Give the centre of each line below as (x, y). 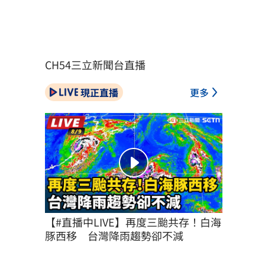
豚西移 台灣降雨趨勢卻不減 (114, 235)
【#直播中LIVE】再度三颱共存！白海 (133, 222)
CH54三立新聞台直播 (95, 64)
